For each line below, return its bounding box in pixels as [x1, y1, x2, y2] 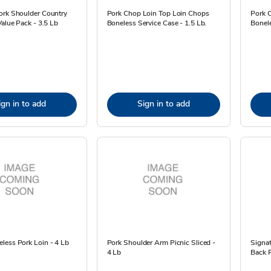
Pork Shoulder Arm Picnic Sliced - [106, 238, 216, 247]
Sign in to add [137, 98, 190, 109]
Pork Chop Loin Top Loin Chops [106, 8, 209, 18]
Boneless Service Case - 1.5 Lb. [106, 18, 207, 28]
